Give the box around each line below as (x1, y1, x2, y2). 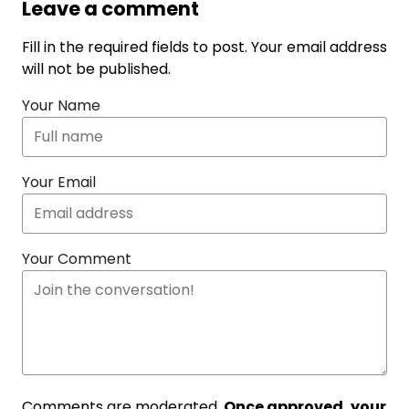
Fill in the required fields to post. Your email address (22, 37, 387, 58)
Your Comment (22, 248, 131, 269)
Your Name (22, 95, 100, 116)
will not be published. (22, 58, 171, 79)
